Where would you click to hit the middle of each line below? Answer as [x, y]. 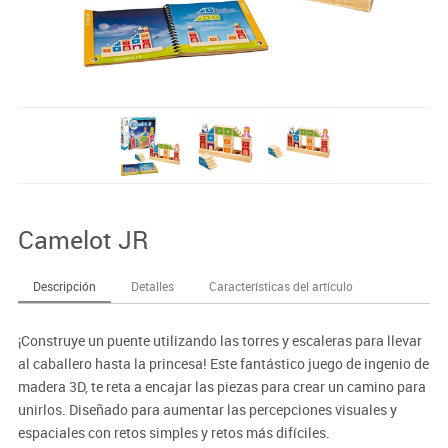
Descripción [64, 285]
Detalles [152, 285]
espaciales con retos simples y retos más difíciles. [173, 432]
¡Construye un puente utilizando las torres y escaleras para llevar [219, 340]
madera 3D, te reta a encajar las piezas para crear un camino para [221, 386]
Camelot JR [83, 239]
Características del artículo [280, 285]
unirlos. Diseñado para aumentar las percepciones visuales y [207, 409]
